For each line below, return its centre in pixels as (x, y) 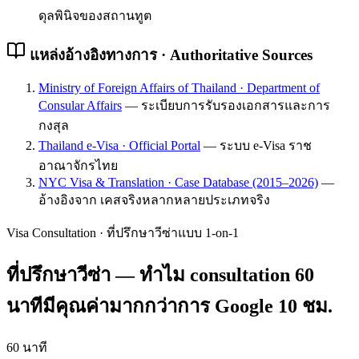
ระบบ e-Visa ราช (266, 146)
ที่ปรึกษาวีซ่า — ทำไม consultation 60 (160, 275)
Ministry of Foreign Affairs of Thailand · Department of (179, 88)
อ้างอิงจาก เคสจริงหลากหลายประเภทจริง (154, 200)
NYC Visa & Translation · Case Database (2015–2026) (178, 183)
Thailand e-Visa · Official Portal (119, 146)
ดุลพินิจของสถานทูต (95, 15)
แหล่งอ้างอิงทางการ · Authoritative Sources (169, 54)
